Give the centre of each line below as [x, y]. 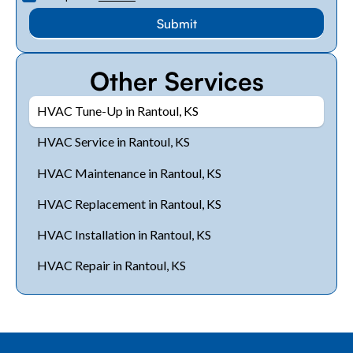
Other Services [176, 81]
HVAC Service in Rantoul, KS [113, 142]
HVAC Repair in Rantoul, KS [111, 266]
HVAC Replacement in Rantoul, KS [129, 203]
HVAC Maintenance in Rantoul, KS [129, 173]
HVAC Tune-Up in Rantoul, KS [117, 111]
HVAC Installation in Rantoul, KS [124, 234]
